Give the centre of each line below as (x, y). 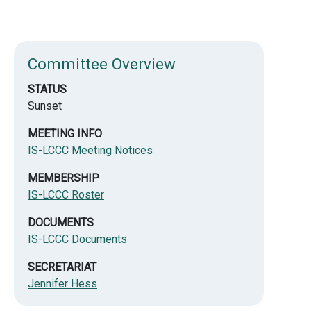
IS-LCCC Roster (66, 194)
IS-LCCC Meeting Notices (90, 150)
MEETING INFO (65, 133)
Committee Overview (102, 64)
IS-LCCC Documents (77, 239)
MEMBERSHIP (64, 178)
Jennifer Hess (62, 283)
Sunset (45, 106)
